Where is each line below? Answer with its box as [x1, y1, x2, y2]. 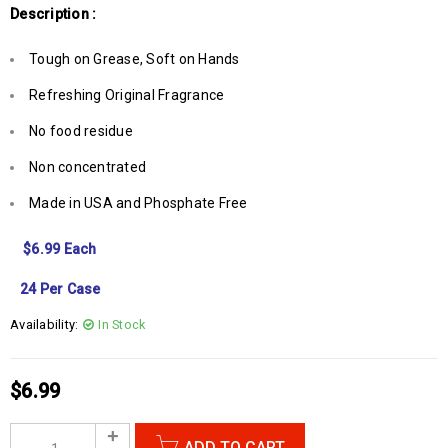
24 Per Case [10, 281, 101, 298]
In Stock [98, 317, 146, 333]
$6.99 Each [10, 241, 97, 258]
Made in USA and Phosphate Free [29, 195, 248, 212]
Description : [10, 6, 97, 23]
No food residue [29, 123, 133, 140]
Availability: [10, 317, 79, 333]
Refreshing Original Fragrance [29, 87, 225, 104]
